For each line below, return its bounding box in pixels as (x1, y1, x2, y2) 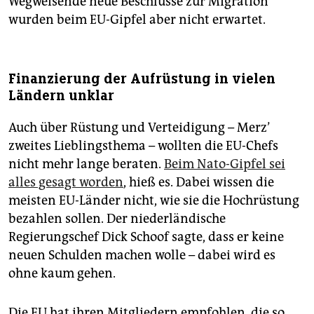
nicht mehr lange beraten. (8, 156, 164, 172)
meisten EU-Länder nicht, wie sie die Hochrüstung (8, 193, 299, 209)
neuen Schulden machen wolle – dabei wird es (8, 247, 275, 264)
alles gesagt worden (8, 175, 123, 191)
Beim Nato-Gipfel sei (164, 156, 285, 172)
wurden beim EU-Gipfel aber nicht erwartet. (8, 12, 266, 28)
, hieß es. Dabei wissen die (123, 175, 274, 191)
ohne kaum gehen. (8, 266, 116, 282)
